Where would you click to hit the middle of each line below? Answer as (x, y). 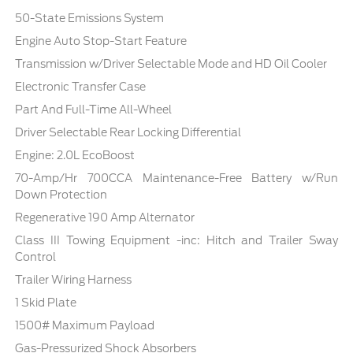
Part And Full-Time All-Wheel (94, 110)
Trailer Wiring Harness (74, 280)
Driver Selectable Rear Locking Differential (128, 133)
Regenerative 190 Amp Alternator (105, 218)
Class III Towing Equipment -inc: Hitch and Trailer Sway (176, 241)
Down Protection (61, 195)
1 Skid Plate (46, 303)
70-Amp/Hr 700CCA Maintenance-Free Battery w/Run (176, 178)
